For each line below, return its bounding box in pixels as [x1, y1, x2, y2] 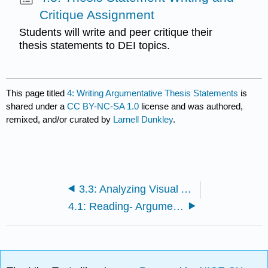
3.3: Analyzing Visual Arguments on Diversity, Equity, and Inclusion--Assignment [180, 182, 191, 195]
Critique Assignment [39, 7, 154, 22]
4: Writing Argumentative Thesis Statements [67, 87, 239, 98]
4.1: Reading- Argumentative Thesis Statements [173, 200, 184, 212]
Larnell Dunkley [113, 114, 173, 124]
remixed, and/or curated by [6, 114, 114, 124]
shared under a [6, 100, 68, 111]
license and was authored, [139, 100, 243, 111]
